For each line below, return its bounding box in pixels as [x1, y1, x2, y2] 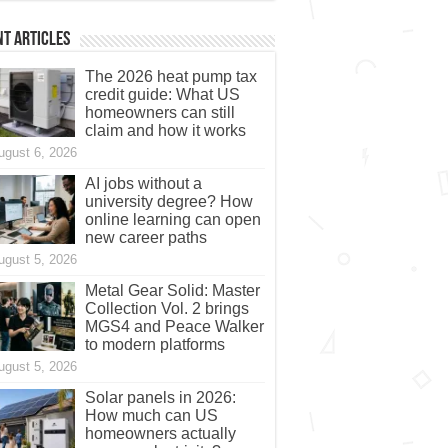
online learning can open [84, 211, 261, 229]
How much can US [84, 407, 218, 425]
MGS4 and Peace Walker [84, 318, 264, 336]
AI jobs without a [84, 175, 202, 193]
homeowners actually [84, 425, 236, 443]
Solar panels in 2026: [84, 389, 236, 407]
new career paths [84, 229, 207, 247]
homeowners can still [84, 104, 235, 122]
